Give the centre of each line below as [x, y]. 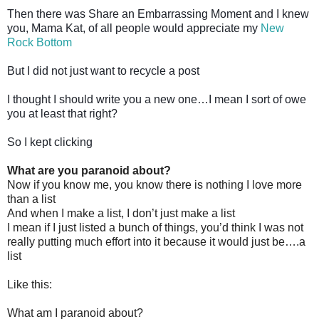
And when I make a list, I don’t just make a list [121, 213]
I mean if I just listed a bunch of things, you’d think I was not [155, 227]
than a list [31, 199]
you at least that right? [62, 113]
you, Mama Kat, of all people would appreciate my [132, 28]
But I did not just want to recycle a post [103, 70]
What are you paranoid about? [89, 170]
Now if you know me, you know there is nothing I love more [155, 184]
